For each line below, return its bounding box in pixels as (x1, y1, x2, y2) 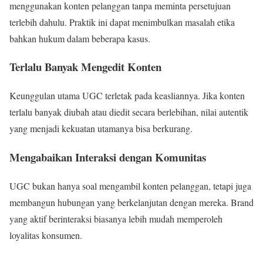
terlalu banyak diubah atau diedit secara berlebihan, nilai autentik (9, 106, 248, 119)
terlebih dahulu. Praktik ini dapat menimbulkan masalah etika (9, 15, 235, 28)
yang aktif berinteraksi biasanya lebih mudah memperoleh (9, 212, 222, 225)
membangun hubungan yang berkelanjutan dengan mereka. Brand (9, 195, 254, 208)
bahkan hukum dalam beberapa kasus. (9, 32, 150, 45)
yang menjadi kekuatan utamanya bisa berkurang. (9, 122, 193, 135)
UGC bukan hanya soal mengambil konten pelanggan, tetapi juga (9, 179, 251, 192)
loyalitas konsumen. (9, 228, 82, 241)
